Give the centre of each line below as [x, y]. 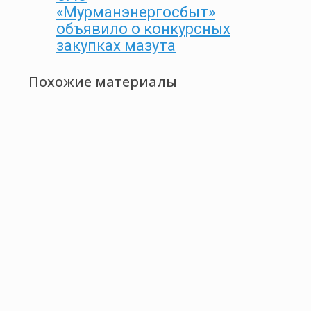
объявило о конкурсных [143, 29]
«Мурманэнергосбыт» [136, 12]
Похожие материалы [103, 81]
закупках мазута [116, 46]
